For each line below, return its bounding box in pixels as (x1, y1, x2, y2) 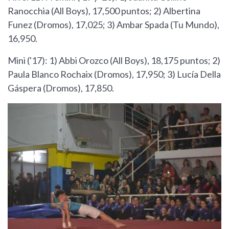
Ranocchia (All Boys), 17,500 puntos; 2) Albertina (8, 5, 200, 17)
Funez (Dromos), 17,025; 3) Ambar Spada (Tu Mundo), (8, 19, 219, 31)
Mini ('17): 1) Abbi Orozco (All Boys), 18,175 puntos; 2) (8, 55, 220, 66)
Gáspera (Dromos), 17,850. (8, 82, 116, 94)
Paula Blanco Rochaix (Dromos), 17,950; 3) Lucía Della (8, 68, 221, 80)
